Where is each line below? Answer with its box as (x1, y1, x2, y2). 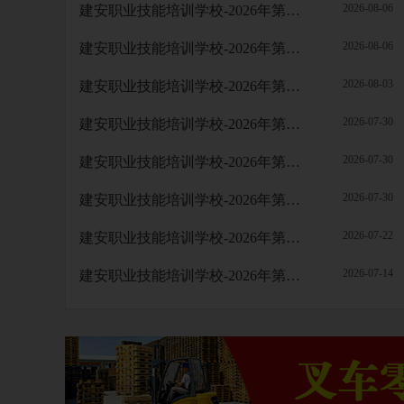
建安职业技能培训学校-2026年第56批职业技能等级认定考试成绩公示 (286, 268, 300, 283)
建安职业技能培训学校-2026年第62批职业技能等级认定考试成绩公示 (286, 78, 300, 94)
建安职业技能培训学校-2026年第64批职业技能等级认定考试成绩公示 (286, 3, 300, 18)
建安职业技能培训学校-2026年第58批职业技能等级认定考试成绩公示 (286, 230, 300, 245)
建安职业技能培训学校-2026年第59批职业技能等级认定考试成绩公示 (286, 192, 300, 207)
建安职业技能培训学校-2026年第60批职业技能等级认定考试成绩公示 (286, 154, 300, 170)
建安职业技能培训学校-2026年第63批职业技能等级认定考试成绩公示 (286, 41, 300, 56)
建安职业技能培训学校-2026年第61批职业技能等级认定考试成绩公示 (286, 116, 300, 132)
